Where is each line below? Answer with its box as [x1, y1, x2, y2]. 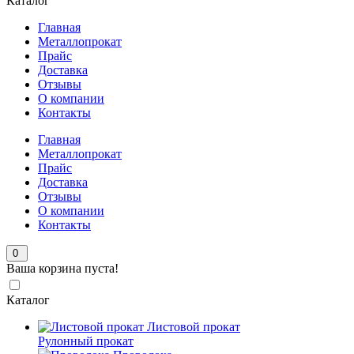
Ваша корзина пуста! [6, 262, 119, 275]
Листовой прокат [147, 320, 240, 333]
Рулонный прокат [38, 334, 134, 348]
